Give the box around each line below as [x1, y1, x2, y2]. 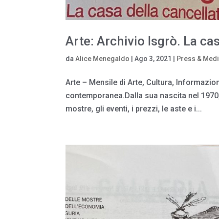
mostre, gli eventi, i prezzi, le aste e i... [66, 104, 202, 113]
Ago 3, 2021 [134, 54, 172, 63]
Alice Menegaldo [75, 54, 130, 63]
